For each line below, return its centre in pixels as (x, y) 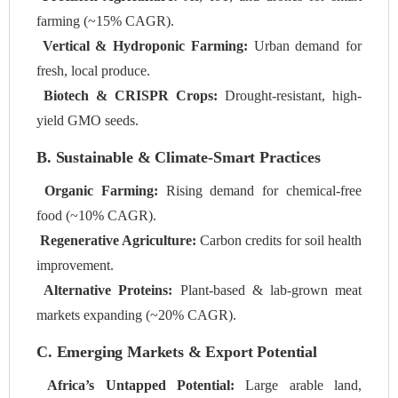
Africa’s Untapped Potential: (141, 385)
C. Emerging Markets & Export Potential (177, 352)
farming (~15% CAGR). (105, 20)
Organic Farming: (101, 190)
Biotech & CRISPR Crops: (131, 95)
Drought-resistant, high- (290, 95)
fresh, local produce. (93, 70)
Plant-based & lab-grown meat (267, 290)
